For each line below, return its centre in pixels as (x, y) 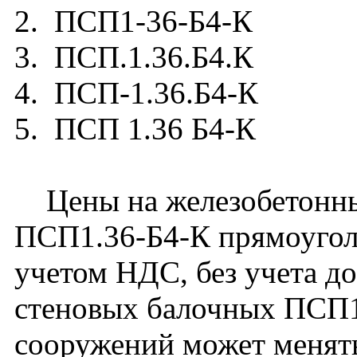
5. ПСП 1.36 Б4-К (135, 129)
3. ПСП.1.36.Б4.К (134, 57)
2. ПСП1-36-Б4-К (133, 21)
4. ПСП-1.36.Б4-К (136, 93)
